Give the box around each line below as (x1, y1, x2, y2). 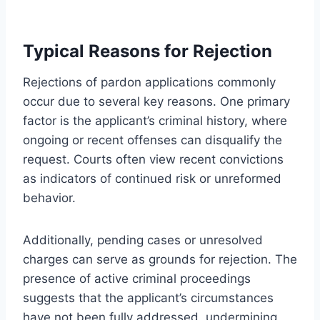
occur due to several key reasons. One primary (23, 94, 290, 109)
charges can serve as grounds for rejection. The (23, 251, 297, 266)
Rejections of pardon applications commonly (23, 74, 276, 89)
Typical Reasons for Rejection (23, 40, 272, 61)
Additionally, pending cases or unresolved (23, 232, 263, 247)
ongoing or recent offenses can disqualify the (23, 132, 282, 147)
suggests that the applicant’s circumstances (23, 290, 274, 305)
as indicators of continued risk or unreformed (23, 171, 281, 186)
